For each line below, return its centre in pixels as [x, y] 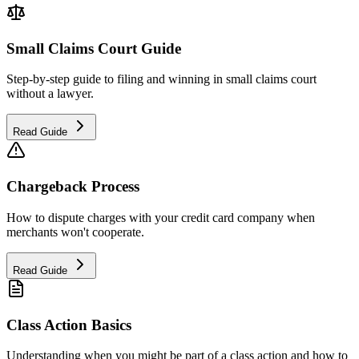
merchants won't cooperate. [75, 232]
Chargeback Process [73, 187]
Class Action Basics [69, 325]
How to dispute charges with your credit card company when [161, 217]
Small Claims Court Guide [94, 48]
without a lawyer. [50, 94]
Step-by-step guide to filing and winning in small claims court [161, 79]
